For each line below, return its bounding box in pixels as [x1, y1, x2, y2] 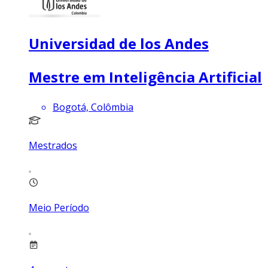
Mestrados [29, 138, 77, 152]
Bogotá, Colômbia [53, 100, 133, 114]
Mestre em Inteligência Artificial [29, 67, 262, 87]
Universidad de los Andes [29, 33, 209, 54]
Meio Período [29, 200, 89, 214]
